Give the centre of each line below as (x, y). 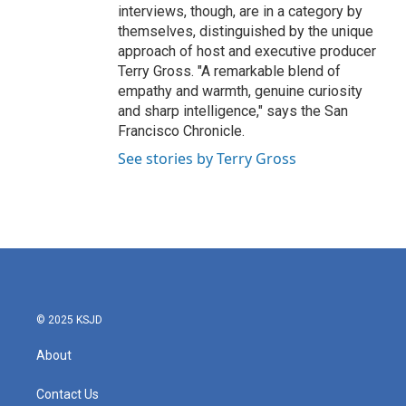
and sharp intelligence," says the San (233, 111)
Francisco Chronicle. (181, 131)
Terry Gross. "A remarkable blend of (229, 72)
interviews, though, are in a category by (240, 12)
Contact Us (68, 395)
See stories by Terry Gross (207, 159)
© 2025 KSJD (69, 320)
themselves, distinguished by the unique (246, 32)
